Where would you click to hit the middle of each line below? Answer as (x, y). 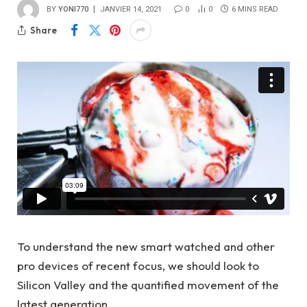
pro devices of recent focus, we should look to (138, 265)
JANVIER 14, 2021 (131, 9)
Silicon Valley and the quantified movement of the (148, 284)
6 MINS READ (255, 9)
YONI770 (73, 9)
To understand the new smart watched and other (146, 246)
